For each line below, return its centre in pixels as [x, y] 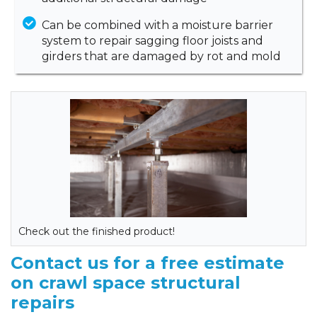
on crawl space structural [126, 282]
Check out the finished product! [97, 231]
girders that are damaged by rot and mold [161, 56]
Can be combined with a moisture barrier [157, 25]
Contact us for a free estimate [148, 263]
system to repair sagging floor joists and [152, 40]
